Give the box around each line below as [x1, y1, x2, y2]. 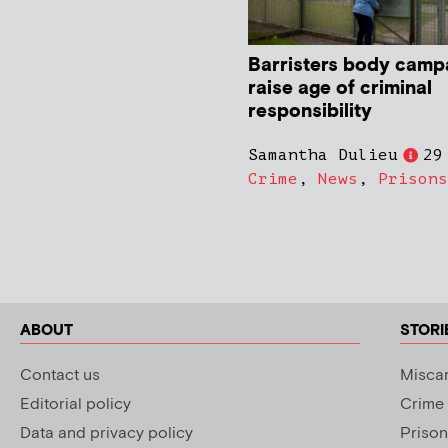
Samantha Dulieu [248, 146, 398, 165]
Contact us [20, 365, 100, 387]
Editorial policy [20, 394, 131, 416]
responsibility [248, 99, 372, 125]
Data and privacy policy [20, 423, 193, 445]
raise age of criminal [248, 76, 432, 102]
